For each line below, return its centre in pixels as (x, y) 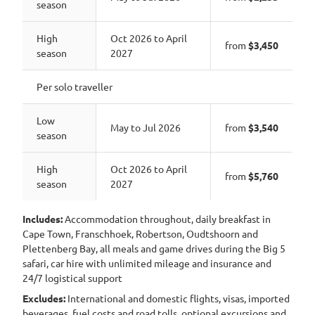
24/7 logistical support (72, 278)
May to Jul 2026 (146, 127)
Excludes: (44, 298)
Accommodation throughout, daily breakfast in (167, 219)
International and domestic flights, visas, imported (178, 298)
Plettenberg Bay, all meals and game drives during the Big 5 (154, 248)
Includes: (43, 219)
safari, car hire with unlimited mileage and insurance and (147, 263)
